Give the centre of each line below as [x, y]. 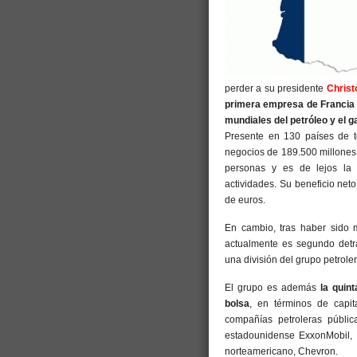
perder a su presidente [276, 88]
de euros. [245, 200]
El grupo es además [271, 288]
